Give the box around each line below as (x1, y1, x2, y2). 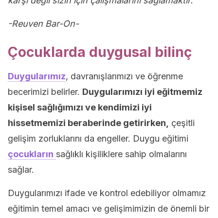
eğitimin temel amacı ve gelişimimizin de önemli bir (8, 203, 209, 214)
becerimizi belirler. (8, 87, 82, 97)
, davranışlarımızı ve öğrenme (66, 71, 183, 81)
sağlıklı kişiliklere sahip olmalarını (56, 149, 187, 159)
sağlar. (8, 164, 34, 175)
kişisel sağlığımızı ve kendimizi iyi (8, 102, 152, 112)
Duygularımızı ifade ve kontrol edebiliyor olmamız (8, 188, 206, 198)
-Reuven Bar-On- (8, 18, 79, 29)
